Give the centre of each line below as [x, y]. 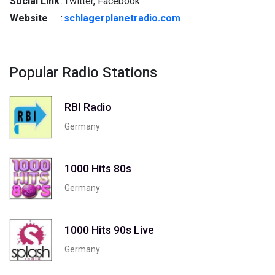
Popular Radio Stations [83, 72]
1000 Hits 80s [98, 168]
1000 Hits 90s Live [109, 230]
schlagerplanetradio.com [122, 18]
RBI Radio [88, 107]
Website [29, 18]
